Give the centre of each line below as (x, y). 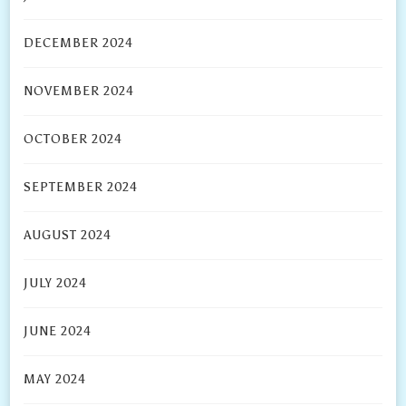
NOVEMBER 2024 (79, 92)
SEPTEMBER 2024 (81, 188)
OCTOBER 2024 (73, 140)
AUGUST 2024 (68, 236)
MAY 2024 (55, 380)
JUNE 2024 (58, 332)
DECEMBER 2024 (79, 43)
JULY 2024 (56, 284)
